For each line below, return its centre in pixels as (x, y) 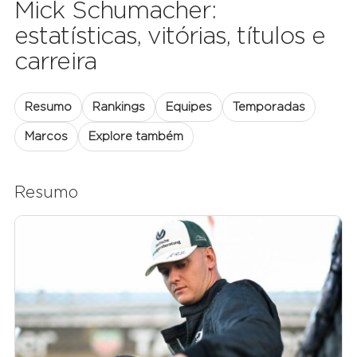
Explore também (136, 137)
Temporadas (269, 107)
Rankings (119, 107)
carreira (55, 62)
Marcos (46, 137)
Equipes (189, 107)
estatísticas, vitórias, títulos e (170, 37)
